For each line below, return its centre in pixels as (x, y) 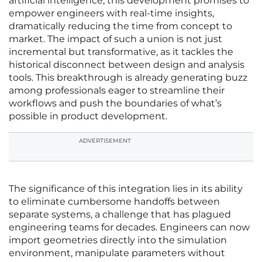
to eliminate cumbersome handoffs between (114, 202)
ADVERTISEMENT (105, 141)
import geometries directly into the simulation (118, 240)
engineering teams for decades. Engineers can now (129, 227)
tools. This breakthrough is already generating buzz (128, 78)
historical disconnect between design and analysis (127, 65)
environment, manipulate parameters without (117, 253)
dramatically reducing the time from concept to (120, 26)
